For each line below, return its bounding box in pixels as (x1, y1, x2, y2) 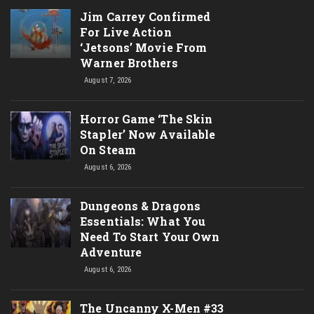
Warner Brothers (80, 55, 178, 70)
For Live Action (80, 25, 172, 39)
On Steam (80, 142, 136, 157)
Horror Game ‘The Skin (80, 111, 213, 126)
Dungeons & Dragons (80, 198, 200, 213)
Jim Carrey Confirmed (80, 9, 211, 24)
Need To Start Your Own (80, 229, 220, 244)
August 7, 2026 (84, 76, 132, 85)
